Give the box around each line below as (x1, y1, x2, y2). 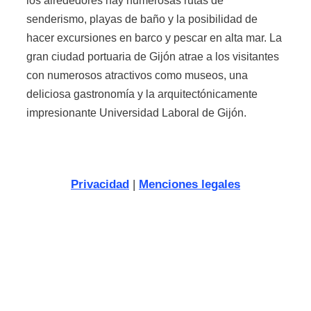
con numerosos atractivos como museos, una (26, 69, 248, 81)
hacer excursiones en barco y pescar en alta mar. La (26, 31, 282, 44)
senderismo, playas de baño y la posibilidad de (26, 12, 258, 25)
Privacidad (71, 177, 129, 191)
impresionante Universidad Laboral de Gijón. (26, 106, 246, 119)
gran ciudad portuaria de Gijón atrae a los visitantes (26, 50, 279, 62)
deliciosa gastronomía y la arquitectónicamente (26, 87, 258, 100)
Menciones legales (139, 177, 240, 191)
